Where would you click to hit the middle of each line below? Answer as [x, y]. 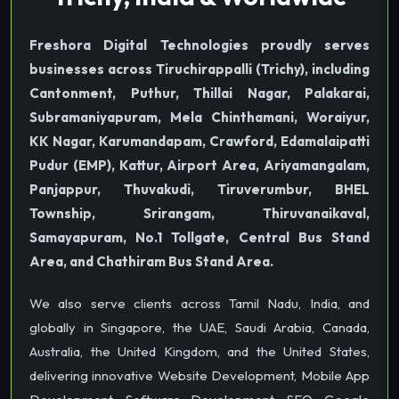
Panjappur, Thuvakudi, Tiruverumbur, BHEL [199, 189]
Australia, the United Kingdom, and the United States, [199, 351]
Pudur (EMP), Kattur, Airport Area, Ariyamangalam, [199, 165]
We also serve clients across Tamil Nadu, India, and [199, 303]
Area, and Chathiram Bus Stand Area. [151, 261]
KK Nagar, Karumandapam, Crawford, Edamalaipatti [199, 141]
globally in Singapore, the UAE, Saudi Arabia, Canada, [199, 327]
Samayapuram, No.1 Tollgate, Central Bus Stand [199, 237]
